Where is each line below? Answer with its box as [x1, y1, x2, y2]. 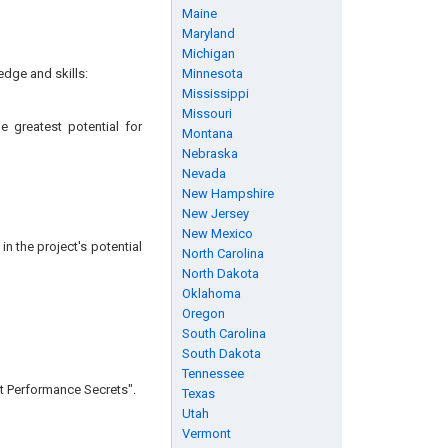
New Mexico [181, 226, 253, 241]
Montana [181, 126, 233, 141]
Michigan [181, 46, 235, 61]
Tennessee [181, 366, 244, 381]
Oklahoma [181, 286, 241, 301]
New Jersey [181, 206, 249, 221]
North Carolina [181, 246, 264, 261]
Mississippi [181, 86, 249, 101]
